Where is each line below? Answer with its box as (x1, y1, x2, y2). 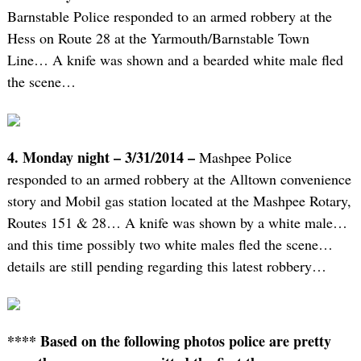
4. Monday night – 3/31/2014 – (6, 146, 195, 168)
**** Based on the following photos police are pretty (6, 330, 331, 351)
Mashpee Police (194, 147, 292, 167)
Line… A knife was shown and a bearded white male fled (6, 50, 343, 70)
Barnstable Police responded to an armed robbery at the (6, 6, 332, 27)
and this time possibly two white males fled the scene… (6, 234, 333, 254)
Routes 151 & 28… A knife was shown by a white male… (6, 212, 347, 232)
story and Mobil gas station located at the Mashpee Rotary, (6, 190, 351, 210)
